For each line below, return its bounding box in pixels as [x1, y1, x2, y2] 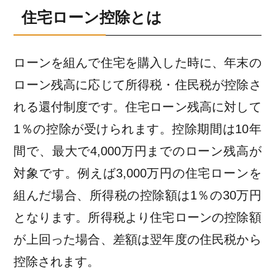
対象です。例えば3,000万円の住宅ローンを [14, 166, 261, 180]
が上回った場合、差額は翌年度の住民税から [14, 233, 261, 246]
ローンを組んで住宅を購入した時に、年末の [14, 56, 261, 69]
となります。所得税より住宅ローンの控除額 [14, 211, 261, 224]
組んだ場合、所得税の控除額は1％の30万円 [14, 188, 261, 202]
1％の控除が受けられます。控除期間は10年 [14, 122, 261, 136]
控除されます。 [14, 255, 100, 268]
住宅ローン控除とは [21, 9, 162, 26]
